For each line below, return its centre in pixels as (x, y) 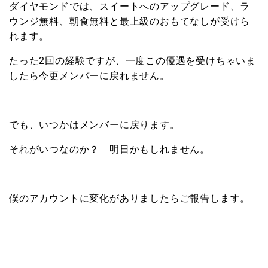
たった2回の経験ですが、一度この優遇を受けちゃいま (133, 61)
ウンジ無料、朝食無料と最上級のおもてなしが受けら (130, 22)
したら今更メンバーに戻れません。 (89, 76)
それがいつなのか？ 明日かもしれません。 (109, 150)
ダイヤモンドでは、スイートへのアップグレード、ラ (130, 7)
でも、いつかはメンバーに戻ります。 (95, 125)
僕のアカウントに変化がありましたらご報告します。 (130, 199)
